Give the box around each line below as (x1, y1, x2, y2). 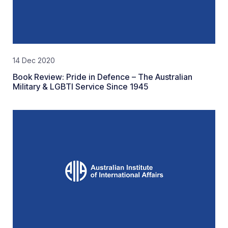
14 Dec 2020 (13, 56, 55, 65)
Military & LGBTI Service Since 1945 (13, 81, 148, 92)
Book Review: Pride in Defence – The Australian (13, 72, 192, 82)
